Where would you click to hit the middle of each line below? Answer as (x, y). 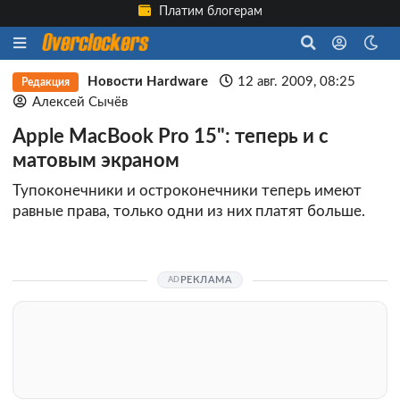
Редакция (45, 82)
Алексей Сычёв (79, 102)
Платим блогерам (209, 12)
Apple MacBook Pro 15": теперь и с (171, 137)
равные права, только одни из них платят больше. (189, 212)
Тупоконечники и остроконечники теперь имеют (187, 191)
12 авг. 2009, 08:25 (297, 82)
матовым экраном (96, 161)
